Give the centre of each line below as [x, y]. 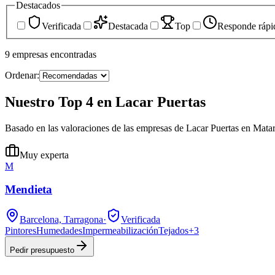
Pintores [21, 230]
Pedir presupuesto [42, 250]
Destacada [128, 26]
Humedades [59, 230]
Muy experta [44, 155]
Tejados [173, 230]
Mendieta [29, 190]
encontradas [73, 54]
